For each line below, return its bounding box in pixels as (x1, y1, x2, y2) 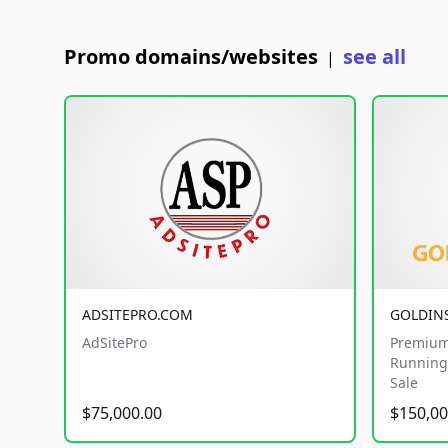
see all (343, 43, 406, 70)
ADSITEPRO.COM (82, 305, 193, 324)
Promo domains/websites (64, 43, 318, 70)
